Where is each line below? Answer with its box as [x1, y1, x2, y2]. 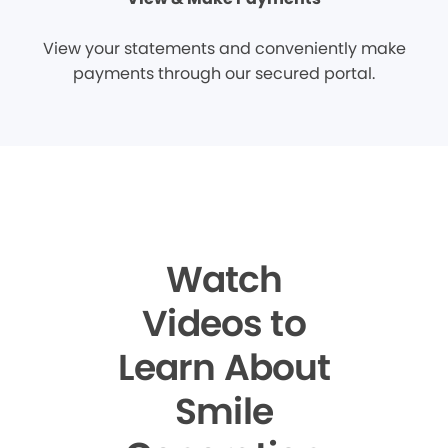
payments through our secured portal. [73, 62, 375, 85]
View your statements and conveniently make [42, 37, 406, 60]
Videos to [142, 298, 306, 349]
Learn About [117, 342, 331, 393]
